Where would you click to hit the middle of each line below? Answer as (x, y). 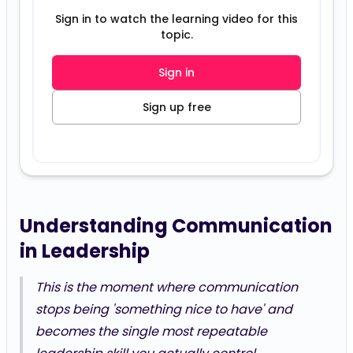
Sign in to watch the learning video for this (176, 19)
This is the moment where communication (167, 287)
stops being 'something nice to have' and (164, 309)
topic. (176, 35)
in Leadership (85, 251)
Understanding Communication (176, 226)
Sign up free (176, 107)
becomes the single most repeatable (151, 331)
